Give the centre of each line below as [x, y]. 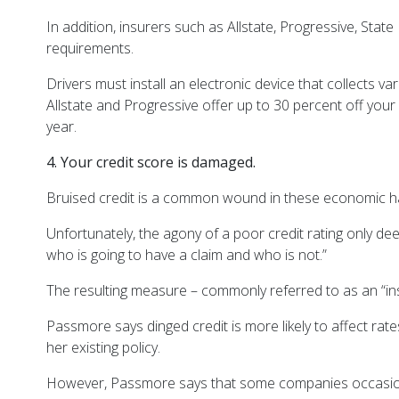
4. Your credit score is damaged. [151, 163]
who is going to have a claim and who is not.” [189, 255]
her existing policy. [106, 348]
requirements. [90, 49]
